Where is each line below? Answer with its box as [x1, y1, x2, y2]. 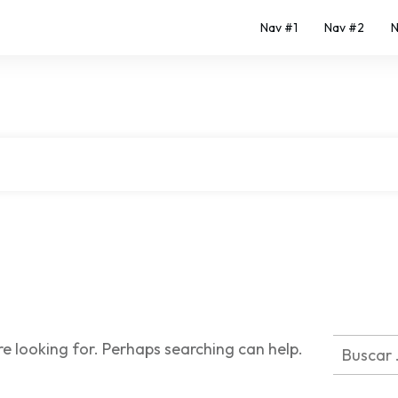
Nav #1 [260, 20, 298, 36]
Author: [187, 235, 233, 251]
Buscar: [332, 336, 386, 356]
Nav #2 [324, 20, 364, 36]
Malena [232, 235, 274, 251]
